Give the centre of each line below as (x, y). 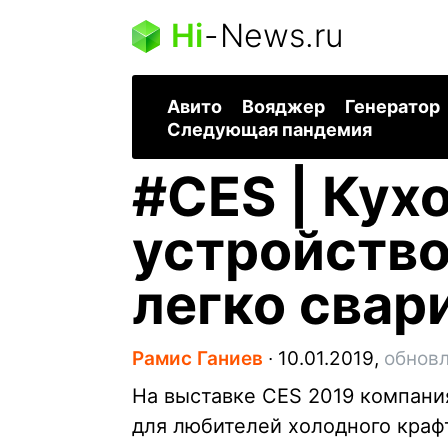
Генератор (392, 107)
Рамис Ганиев (197, 359)
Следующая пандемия (269, 130)
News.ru (281, 35)
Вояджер (283, 107)
